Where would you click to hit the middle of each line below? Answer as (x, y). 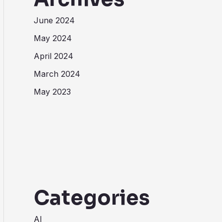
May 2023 (52, 92)
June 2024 (54, 21)
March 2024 (57, 74)
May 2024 (53, 38)
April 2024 (54, 56)
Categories (92, 198)
